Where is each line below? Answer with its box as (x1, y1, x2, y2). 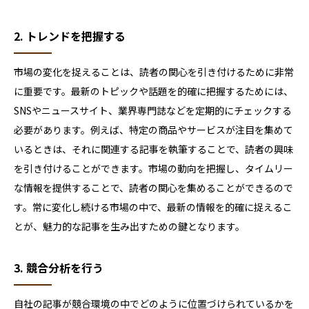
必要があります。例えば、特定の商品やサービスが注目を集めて (14, 123, 293, 137)
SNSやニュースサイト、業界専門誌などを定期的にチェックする (14, 103, 292, 118)
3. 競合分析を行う (14, 259, 103, 277)
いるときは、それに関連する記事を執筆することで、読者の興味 (14, 142, 293, 157)
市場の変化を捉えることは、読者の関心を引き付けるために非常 (14, 65, 294, 79)
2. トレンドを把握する (14, 28, 126, 45)
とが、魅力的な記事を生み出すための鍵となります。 (14, 219, 245, 234)
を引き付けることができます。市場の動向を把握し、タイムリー (14, 161, 293, 176)
